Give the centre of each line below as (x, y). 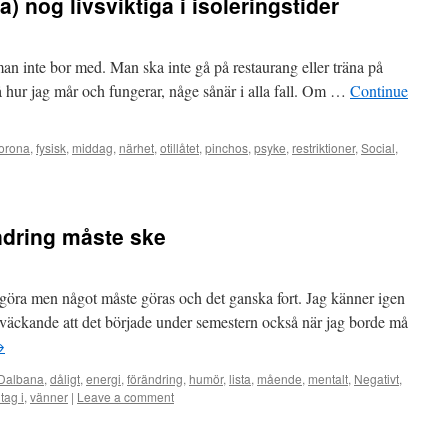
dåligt (65, 378)
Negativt (376, 378)
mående (279, 378)
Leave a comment (125, 396)
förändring (155, 378)
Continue (379, 90)
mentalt (328, 378)
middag (92, 147)
